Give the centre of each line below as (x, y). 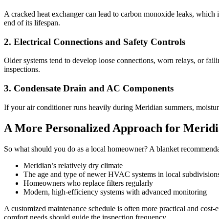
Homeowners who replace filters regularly (88, 183)
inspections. (22, 69)
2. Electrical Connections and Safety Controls (95, 42)
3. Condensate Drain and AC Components (89, 88)
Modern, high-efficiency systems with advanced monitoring (115, 192)
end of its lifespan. (32, 22)
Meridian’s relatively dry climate (73, 165)
